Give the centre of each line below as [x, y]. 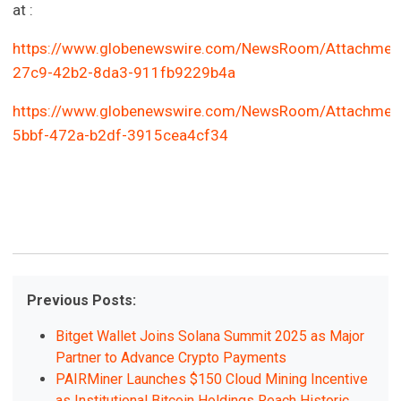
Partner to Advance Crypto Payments [171, 358]
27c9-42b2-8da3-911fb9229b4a [124, 73]
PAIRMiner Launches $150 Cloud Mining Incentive [212, 380]
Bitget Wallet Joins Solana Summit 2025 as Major [210, 337]
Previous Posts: [82, 301]
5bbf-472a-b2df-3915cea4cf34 [121, 136]
